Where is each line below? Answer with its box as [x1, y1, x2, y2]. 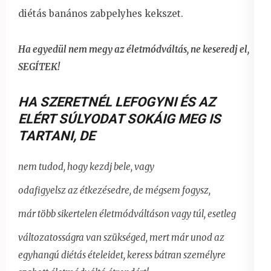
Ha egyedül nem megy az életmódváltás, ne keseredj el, [18, 43, 249, 55]
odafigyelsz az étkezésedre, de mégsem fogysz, [18, 184, 211, 196]
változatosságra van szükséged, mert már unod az [18, 231, 224, 243]
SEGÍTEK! [18, 60, 60, 73]
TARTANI [18, 128, 73, 143]
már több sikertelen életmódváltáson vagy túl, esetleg [18, 207, 236, 220]
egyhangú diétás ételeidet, [18, 249, 127, 261]
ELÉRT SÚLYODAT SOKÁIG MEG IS [18, 111, 221, 126]
